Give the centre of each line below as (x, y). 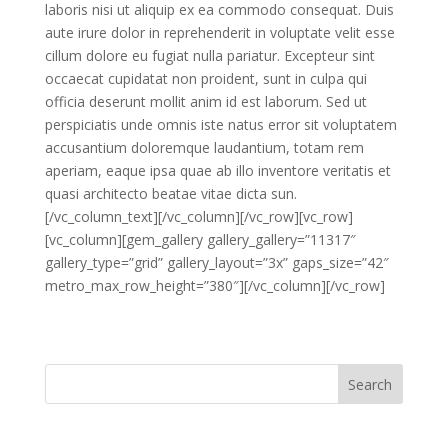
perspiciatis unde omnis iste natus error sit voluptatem (220, 124)
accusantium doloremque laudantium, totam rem (204, 147)
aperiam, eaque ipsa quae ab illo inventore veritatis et (217, 170)
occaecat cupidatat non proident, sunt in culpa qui (205, 78)
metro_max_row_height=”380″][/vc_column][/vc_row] (214, 285)
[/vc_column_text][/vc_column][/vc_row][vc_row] (198, 216)
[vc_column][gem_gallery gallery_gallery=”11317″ (200, 239)
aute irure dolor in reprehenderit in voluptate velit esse (219, 32)
